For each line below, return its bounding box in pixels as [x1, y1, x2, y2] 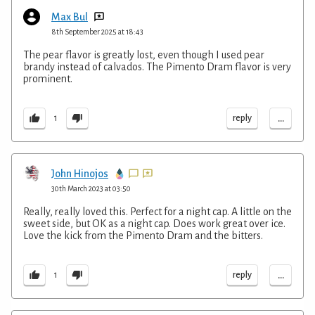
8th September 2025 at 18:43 [51, 27, 143, 36]
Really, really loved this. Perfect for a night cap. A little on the [23, 205, 292, 217]
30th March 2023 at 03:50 [51, 184, 131, 193]
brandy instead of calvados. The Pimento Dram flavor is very [23, 60, 291, 72]
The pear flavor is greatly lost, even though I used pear [23, 49, 264, 60]
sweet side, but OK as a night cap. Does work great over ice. [23, 217, 285, 229]
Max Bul [51, 11, 88, 22]
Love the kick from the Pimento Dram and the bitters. [23, 229, 263, 241]
